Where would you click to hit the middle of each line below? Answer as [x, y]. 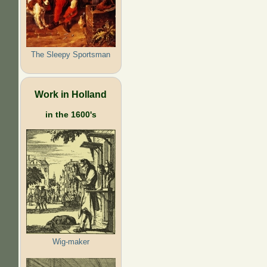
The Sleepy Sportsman [71, 54]
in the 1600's [71, 114]
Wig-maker [71, 241]
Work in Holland [71, 94]
